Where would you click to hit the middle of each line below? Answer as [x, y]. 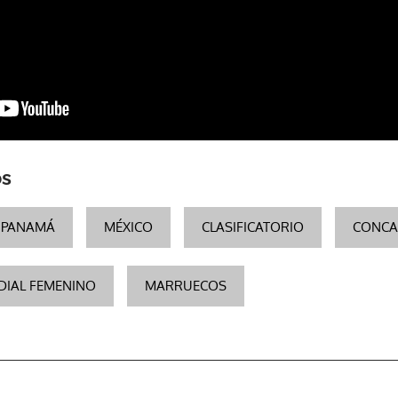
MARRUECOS [186, 285]
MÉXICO [128, 227]
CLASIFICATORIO [253, 227]
